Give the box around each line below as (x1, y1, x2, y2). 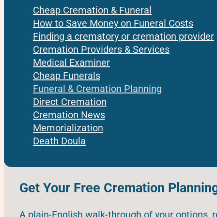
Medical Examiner (32, 57, 110, 69)
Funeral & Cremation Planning (32, 83, 162, 95)
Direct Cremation (32, 96, 107, 108)
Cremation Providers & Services (32, 44, 170, 56)
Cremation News (32, 109, 105, 121)
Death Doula (32, 135, 86, 147)
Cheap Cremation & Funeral (32, 4, 152, 16)
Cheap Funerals (32, 70, 100, 82)
